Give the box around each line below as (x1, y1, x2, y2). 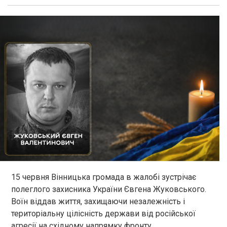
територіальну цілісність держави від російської (11, 209, 196, 219)
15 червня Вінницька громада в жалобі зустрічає (11, 172, 196, 182)
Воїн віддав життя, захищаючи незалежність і (11, 197, 185, 207)
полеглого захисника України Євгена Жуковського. (11, 184, 206, 195)
